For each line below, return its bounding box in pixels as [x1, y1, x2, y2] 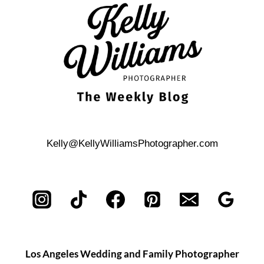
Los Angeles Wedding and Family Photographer [25, 247, 239, 260]
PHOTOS [84, 30, 120, 40]
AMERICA [84, 5, 124, 15]
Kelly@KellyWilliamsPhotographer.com [46, 138, 218, 150]
